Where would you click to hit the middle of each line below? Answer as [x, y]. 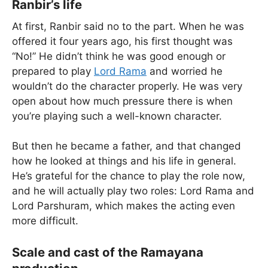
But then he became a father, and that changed [127, 146]
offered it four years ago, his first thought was [122, 41]
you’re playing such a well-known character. [117, 116]
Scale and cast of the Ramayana [108, 252]
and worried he [185, 71]
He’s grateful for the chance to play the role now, [129, 176]
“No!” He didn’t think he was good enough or [119, 56]
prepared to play [53, 71]
